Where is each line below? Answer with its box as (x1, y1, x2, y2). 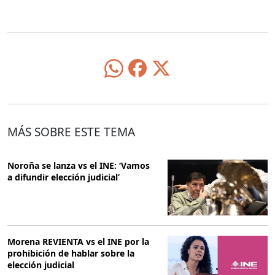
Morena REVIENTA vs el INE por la (7, 235, 149, 247)
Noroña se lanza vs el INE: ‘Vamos (7, 159, 150, 171)
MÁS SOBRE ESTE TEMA (7, 123, 135, 140)
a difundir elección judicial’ (7, 171, 120, 183)
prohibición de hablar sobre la (7, 247, 134, 259)
